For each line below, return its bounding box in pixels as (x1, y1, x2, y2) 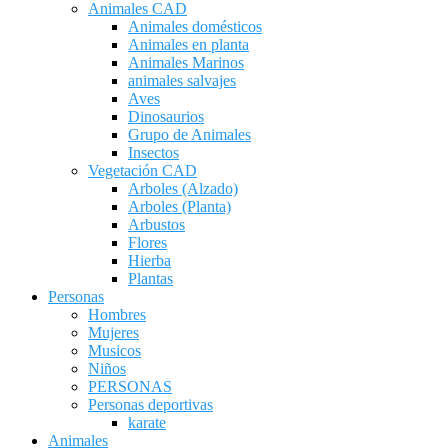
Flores (128, 234, 167, 251)
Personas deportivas (88, 396, 213, 413)
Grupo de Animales (128, 126, 251, 143)
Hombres (88, 306, 146, 323)
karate (128, 414, 166, 431)
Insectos (128, 144, 179, 161)
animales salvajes (128, 72, 236, 89)
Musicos (88, 342, 141, 359)
